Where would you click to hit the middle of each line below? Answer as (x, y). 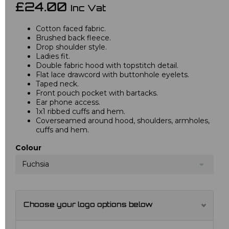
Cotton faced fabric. (71, 28)
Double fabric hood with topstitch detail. (107, 65)
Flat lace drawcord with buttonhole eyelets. (112, 74)
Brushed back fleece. (73, 38)
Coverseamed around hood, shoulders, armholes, (123, 120)
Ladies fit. (53, 56)
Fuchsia (36, 164)
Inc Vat (88, 9)
